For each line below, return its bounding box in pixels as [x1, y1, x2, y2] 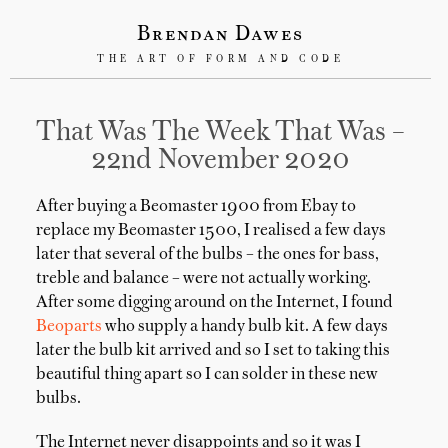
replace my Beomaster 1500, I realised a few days [36, 223, 386, 239]
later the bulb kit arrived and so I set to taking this [36, 343, 390, 359]
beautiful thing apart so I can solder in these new [36, 367, 378, 383]
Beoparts [36, 319, 102, 335]
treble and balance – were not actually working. [36, 271, 371, 287]
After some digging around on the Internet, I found [36, 295, 393, 311]
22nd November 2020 [91, 148, 351, 174]
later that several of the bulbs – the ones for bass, [36, 247, 379, 263]
